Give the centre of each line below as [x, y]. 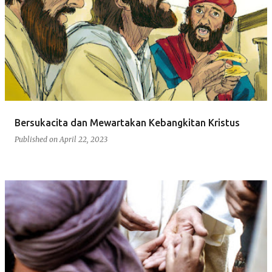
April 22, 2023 [83, 139]
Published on [37, 139]
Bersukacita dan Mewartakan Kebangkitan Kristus [127, 123]
